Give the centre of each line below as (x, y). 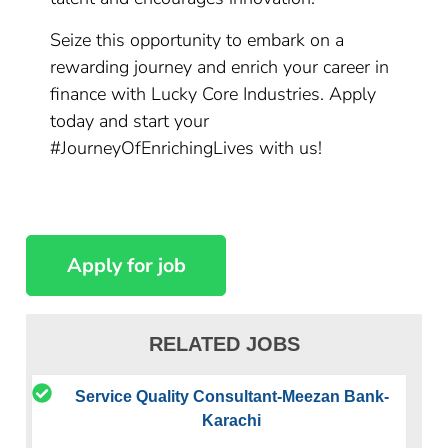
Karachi (232, 420)
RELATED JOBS (224, 343)
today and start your (130, 121)
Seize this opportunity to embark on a (197, 40)
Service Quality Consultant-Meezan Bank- (231, 396)
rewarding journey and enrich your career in (220, 67)
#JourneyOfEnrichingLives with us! (186, 148)
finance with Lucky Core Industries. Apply (213, 94)
